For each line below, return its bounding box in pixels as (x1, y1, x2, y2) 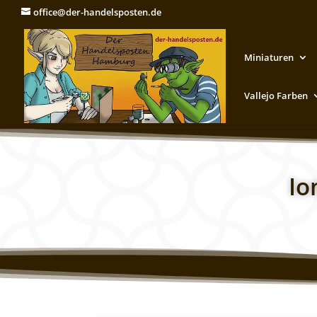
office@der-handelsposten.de (33, 5, 161, 18)
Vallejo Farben (244, 88, 308, 102)
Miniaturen (244, 50, 294, 64)
